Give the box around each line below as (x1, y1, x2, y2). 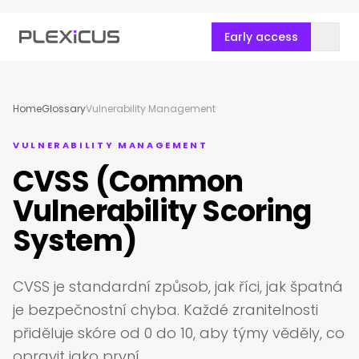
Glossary (42, 102, 86, 115)
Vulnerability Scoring (13, 191, 312, 232)
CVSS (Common (13, 161, 244, 202)
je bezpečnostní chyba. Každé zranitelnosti (13, 300, 318, 320)
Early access (224, 29, 298, 45)
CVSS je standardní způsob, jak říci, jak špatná (13, 276, 343, 296)
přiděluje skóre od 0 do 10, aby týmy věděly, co (13, 323, 345, 343)
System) (13, 220, 136, 261)
